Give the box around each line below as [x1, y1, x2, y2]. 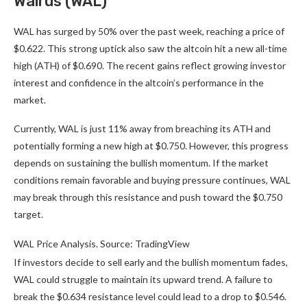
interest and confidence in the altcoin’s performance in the [14, 77, 264, 89]
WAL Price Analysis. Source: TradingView [14, 238, 190, 250]
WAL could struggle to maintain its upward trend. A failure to [14, 273, 273, 286]
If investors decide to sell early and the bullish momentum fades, [14, 256, 288, 269]
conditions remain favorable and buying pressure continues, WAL [14, 174, 291, 186]
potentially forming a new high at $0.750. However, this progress [14, 140, 288, 152]
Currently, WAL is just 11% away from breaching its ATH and [14, 123, 271, 135]
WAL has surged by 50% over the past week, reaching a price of [14, 25, 284, 38]
